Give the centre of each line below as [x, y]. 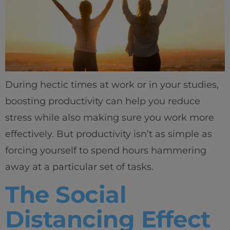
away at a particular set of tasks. [79, 167]
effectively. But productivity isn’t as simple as [109, 134]
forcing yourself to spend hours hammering [106, 150]
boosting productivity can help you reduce [103, 101]
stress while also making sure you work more [110, 117]
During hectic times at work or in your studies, [112, 84]
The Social [66, 195]
